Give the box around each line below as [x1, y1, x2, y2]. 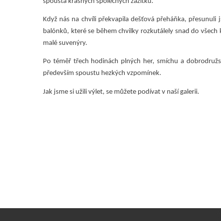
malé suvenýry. [42, 39, 87, 47]
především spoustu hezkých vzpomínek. [42, 70, 161, 77]
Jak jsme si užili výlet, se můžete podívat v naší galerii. [42, 88, 199, 96]
